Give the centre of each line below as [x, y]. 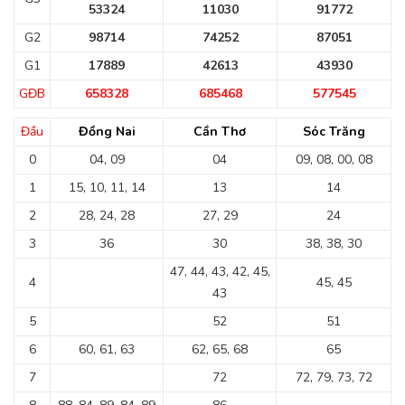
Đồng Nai [107, 132]
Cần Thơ [220, 132]
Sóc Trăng [334, 132]
